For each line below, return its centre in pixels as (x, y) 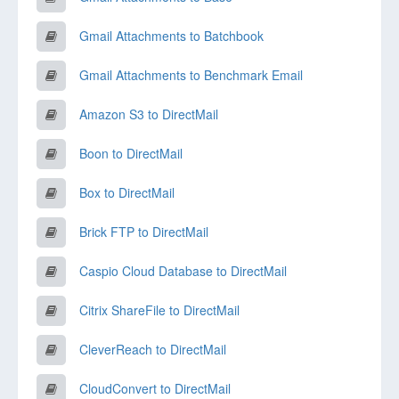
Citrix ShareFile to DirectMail (159, 310)
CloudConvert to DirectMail (155, 388)
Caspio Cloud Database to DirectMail (183, 271)
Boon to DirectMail (131, 153)
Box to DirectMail (127, 192)
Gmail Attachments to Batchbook (171, 36)
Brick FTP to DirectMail (144, 232)
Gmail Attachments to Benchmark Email (191, 75)
